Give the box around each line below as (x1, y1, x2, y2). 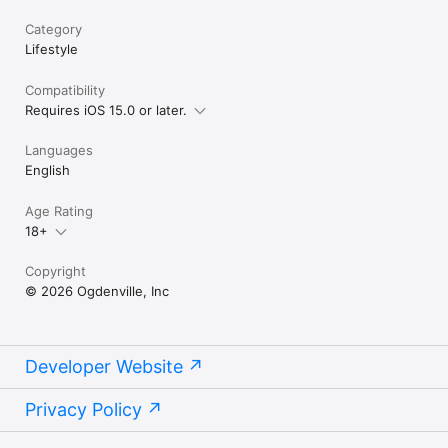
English (25, 161, 70, 178)
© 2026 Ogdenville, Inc (25, 282, 169, 299)
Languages (25, 141, 93, 158)
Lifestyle (25, 40, 78, 57)
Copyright (25, 262, 86, 279)
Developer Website (25, 355, 183, 377)
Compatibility (25, 81, 105, 98)
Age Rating (25, 202, 93, 219)
